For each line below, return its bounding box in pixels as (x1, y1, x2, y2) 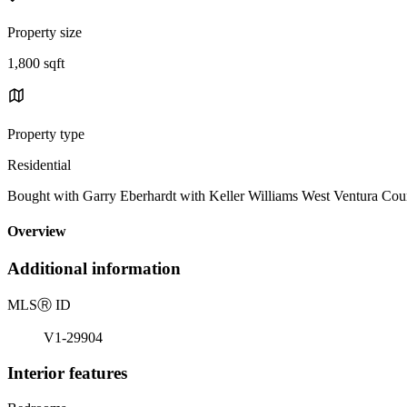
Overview (7, 223, 66, 240)
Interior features (7, 362, 127, 382)
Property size (7, 24, 82, 40)
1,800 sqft (7, 55, 65, 71)
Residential (7, 156, 71, 173)
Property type (7, 125, 84, 142)
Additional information (7, 259, 181, 279)
